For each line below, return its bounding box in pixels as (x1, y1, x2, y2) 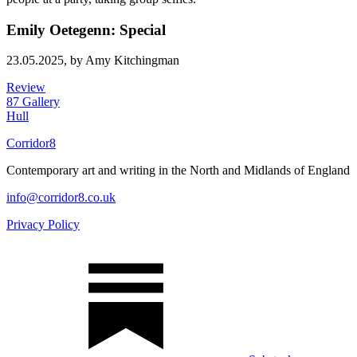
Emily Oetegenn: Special (6, 21, 166, 38)
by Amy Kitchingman (70, 53, 179, 68)
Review (6, 80, 45, 95)
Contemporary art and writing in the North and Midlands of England (6, 163, 350, 178)
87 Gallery (6, 95, 60, 109)
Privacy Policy (6, 218, 80, 232)
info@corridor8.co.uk (6, 190, 116, 205)
